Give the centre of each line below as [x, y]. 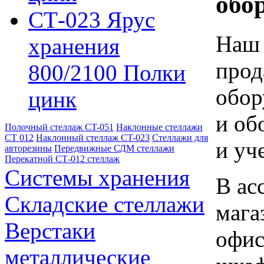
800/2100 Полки [107, 73]
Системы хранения [97, 178]
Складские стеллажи [105, 204]
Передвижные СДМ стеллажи [114, 148]
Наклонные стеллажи [159, 127]
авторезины [28, 148]
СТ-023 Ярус [92, 20]
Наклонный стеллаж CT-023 [93, 138]
